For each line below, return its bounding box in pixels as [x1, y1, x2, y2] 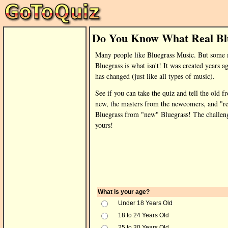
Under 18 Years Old [118, 199, 173, 207]
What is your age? [98, 188, 150, 195]
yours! [95, 120, 113, 130]
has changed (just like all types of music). [95, 71, 215, 81]
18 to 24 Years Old [118, 212, 169, 219]
